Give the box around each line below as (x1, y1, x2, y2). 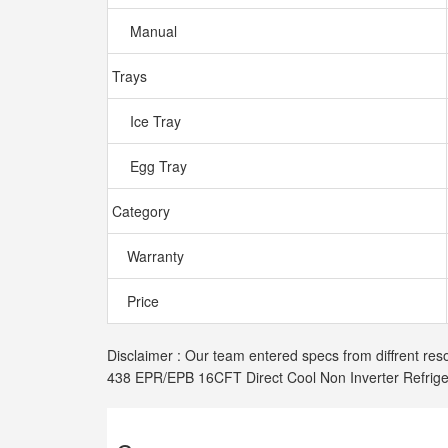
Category (108, 201, 178, 221)
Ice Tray (126, 111, 189, 131)
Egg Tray (126, 156, 195, 176)
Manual (126, 21, 185, 41)
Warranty (123, 246, 184, 266)
